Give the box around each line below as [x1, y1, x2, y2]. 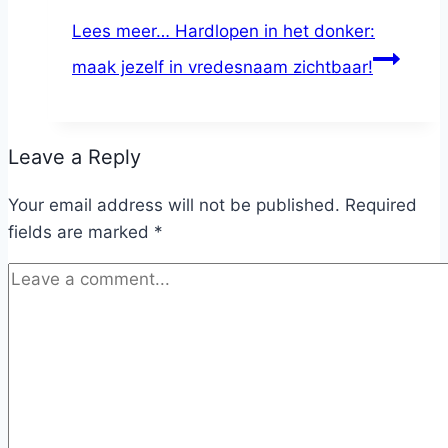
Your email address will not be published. [8, 194, 340, 215]
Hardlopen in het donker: [170, 20, 375, 41]
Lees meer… [72, 20, 170, 41]
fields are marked [8, 221, 154, 242]
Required [345, 194, 417, 215]
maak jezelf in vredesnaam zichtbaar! [72, 56, 373, 77]
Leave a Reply [8, 144, 141, 169]
